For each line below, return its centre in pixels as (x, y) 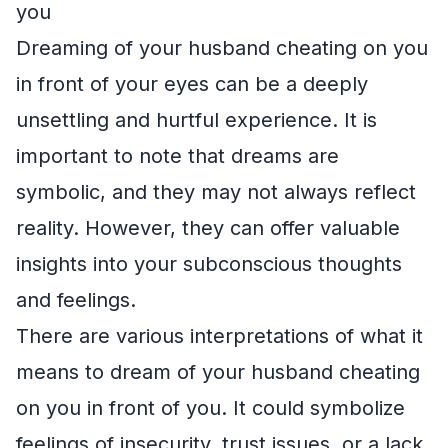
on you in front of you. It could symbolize (210, 407)
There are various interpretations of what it (219, 335)
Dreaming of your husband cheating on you (222, 47)
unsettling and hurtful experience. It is (196, 119)
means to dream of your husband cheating (218, 371)
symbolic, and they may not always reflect (216, 191)
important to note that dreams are (177, 155)
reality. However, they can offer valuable (208, 227)
